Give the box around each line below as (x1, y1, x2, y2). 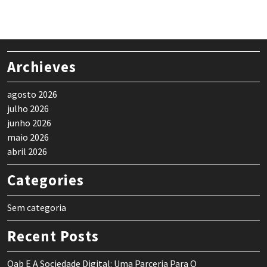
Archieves (7, 57, 76, 77)
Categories (7, 170, 84, 190)
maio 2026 (7, 131, 49, 144)
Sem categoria (7, 201, 66, 214)
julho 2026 (7, 103, 49, 115)
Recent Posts (7, 226, 99, 246)
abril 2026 (7, 145, 47, 158)
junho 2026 (7, 117, 51, 129)
